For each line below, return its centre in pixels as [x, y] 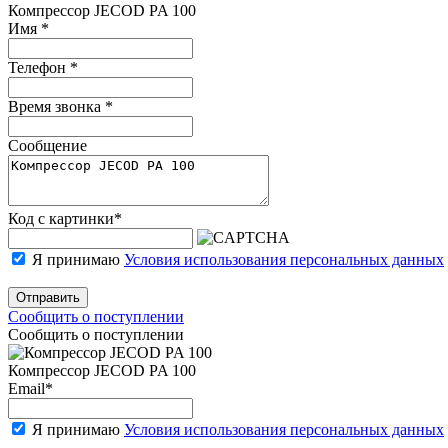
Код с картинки [61, 218]
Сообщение [47, 145]
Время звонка [56, 106]
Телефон [39, 67]
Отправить [48, 297]
